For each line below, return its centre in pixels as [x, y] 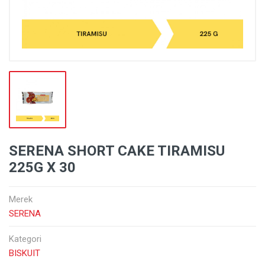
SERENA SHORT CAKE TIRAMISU [117, 151]
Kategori [25, 239]
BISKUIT [25, 253]
